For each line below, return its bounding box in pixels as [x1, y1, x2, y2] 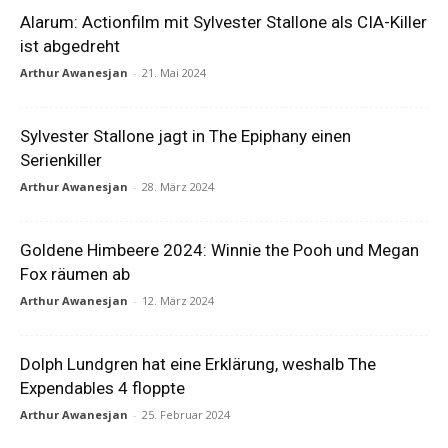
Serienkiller [20, 150, 102, 170]
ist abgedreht [20, 36, 120, 56]
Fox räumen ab [20, 264, 130, 284]
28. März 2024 [142, 179, 214, 194]
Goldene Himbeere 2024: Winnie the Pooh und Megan [20, 240, 419, 260]
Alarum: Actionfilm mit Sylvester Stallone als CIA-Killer [20, 12, 427, 32]
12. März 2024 [142, 293, 214, 308]
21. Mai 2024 [142, 65, 206, 80]
